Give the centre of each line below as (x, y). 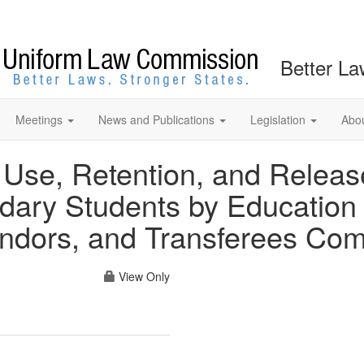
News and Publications (156, 119)
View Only (143, 276)
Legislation (278, 119)
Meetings (39, 119)
